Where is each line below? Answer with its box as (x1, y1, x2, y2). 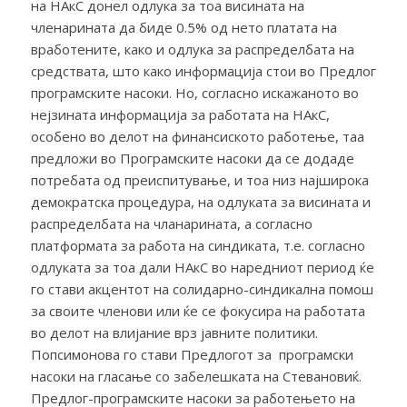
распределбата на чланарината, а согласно (30, 214, 313, 233)
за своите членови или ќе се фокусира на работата (30, 302, 365, 320)
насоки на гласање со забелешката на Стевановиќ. (30, 367, 362, 385)
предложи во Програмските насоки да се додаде (30, 149, 354, 167)
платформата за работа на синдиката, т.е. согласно (30, 236, 365, 254)
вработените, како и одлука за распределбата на (30, 40, 354, 58)
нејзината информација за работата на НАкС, (30, 105, 330, 124)
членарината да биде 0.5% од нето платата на (30, 18, 337, 36)
